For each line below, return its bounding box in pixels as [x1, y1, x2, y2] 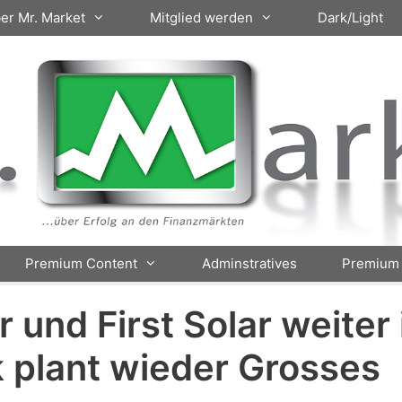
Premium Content [24, 255, 137, 273]
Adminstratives [201, 255, 297, 273]
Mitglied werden [149, 9, 253, 26]
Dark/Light [317, 9, 383, 26]
